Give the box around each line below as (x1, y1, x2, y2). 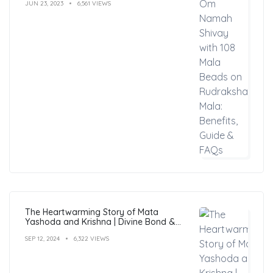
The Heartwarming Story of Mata (25, 206, 158, 218)
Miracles (25, 225, 57, 237)
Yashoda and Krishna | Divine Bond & (25, 216, 175, 227)
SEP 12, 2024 (25, 234, 60, 243)
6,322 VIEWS (74, 234, 109, 243)
